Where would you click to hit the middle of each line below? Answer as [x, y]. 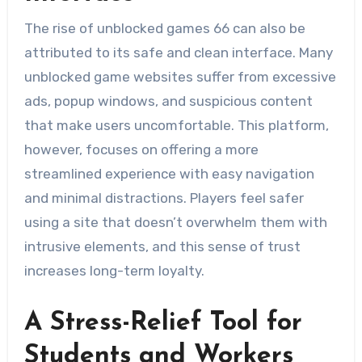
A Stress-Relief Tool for [163, 324]
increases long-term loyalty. [114, 271]
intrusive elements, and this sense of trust [162, 247]
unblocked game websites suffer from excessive [180, 77]
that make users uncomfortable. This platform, [176, 126]
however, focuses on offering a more [141, 150]
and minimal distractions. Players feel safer [164, 198]
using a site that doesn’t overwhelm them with [175, 223]
